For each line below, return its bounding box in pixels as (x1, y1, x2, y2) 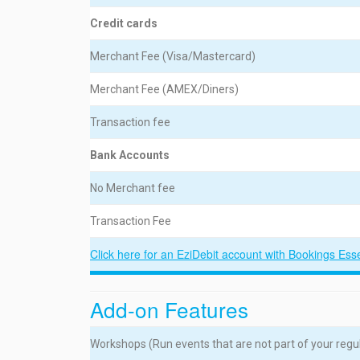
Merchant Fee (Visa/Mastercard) (90, 50, 256, 63)
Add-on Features (90, 294, 248, 324)
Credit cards (90, 17, 157, 30)
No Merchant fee (90, 182, 175, 194)
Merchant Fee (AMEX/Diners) (90, 83, 239, 96)
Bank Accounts (90, 149, 170, 162)
